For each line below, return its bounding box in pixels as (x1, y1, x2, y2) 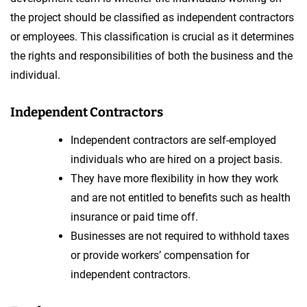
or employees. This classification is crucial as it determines (10, 29, 294, 43)
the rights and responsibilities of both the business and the (10, 49, 293, 62)
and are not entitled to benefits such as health (71, 191, 291, 204)
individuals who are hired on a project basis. (71, 152, 282, 166)
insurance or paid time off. (71, 210, 198, 223)
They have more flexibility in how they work (71, 171, 278, 185)
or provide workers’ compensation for (71, 248, 249, 262)
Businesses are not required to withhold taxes (71, 229, 289, 243)
